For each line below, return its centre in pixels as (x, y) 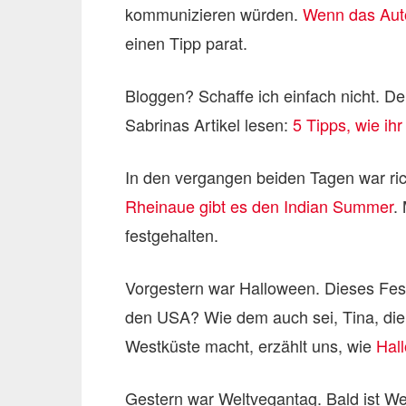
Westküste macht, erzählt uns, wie (251, 345)
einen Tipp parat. (186, 43)
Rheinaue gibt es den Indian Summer (259, 206)
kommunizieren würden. (214, 14)
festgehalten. (172, 235)
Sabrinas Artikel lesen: (209, 124)
